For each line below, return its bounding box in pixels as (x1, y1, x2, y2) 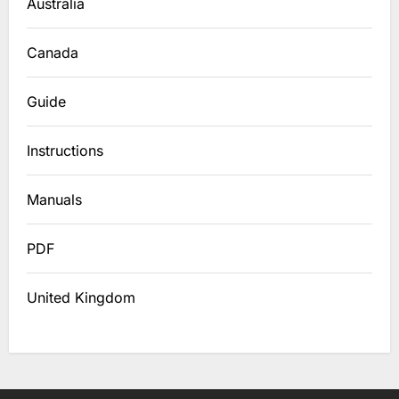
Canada (27, 43, 78, 61)
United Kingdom (27, 288, 135, 306)
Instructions (27, 141, 103, 159)
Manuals (27, 190, 82, 208)
